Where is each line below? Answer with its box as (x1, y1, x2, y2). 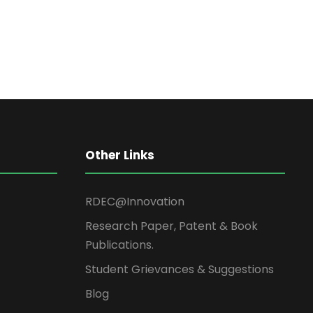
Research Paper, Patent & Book (85, 218, 258, 234)
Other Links (85, 147, 154, 163)
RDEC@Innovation (85, 194, 184, 210)
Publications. (85, 237, 154, 253)
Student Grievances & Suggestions (85, 261, 274, 277)
